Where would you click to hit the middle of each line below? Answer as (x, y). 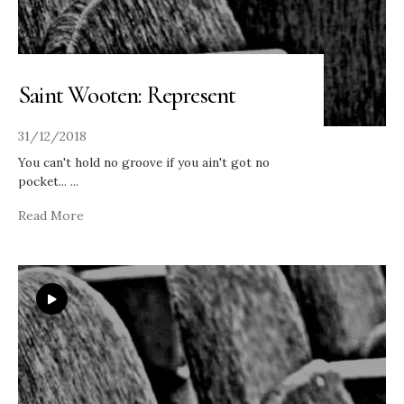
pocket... (44, 181)
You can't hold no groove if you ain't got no (144, 162)
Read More (51, 215)
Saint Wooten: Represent (127, 95)
